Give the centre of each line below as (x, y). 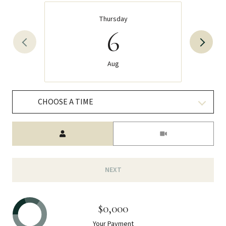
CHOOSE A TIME (66, 102)
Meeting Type (134, 127)
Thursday (113, 19)
